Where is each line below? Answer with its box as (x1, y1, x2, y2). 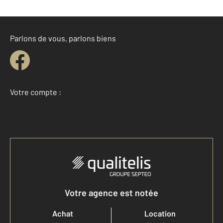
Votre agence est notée (65, 187, 158, 198)
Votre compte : (10, 87, 61, 97)
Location (144, 209, 176, 218)
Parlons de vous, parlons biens (10, 33, 116, 43)
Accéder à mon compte (76, 107, 152, 116)
